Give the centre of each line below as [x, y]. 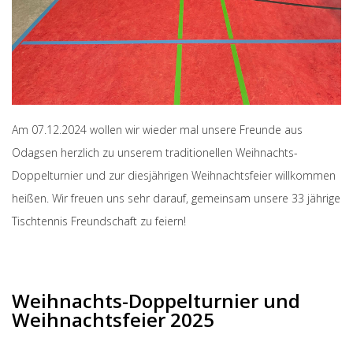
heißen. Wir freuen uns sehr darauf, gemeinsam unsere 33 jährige [176, 199]
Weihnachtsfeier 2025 [113, 320]
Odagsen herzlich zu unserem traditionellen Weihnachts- [155, 153]
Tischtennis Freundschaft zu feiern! [99, 221]
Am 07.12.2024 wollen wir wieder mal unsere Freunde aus [157, 130]
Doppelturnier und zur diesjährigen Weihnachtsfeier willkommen [174, 176]
